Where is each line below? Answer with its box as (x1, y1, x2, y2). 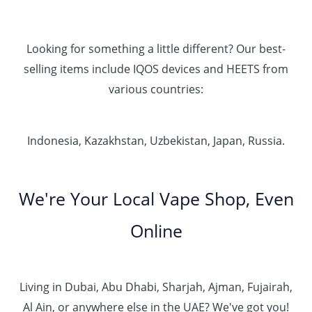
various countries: (109, 81, 203, 97)
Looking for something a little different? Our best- (26, 41, 286, 56)
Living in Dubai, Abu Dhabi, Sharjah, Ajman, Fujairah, (19, 279, 292, 295)
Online (130, 218, 182, 242)
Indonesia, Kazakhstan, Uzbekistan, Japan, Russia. (27, 132, 285, 148)
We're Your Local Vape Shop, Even (18, 186, 294, 210)
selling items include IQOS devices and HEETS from (24, 61, 288, 77)
